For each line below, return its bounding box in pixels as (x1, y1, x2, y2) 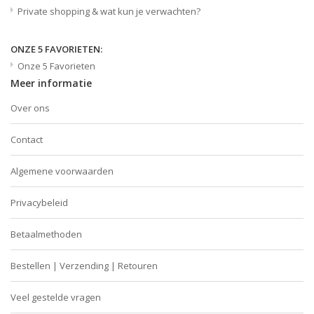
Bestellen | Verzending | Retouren (11, 259, 158, 272)
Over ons (11, 101, 50, 114)
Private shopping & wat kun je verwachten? (18, 4, 200, 18)
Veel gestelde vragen (11, 290, 101, 303)
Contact (11, 132, 43, 146)
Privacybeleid (11, 196, 68, 209)
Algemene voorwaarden (11, 164, 114, 177)
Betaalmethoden (11, 227, 82, 240)
